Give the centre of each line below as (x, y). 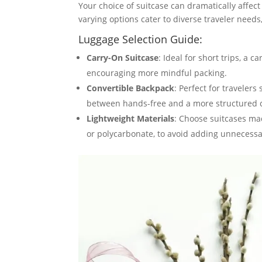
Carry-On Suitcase (123, 58)
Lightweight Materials (131, 118)
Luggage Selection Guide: (141, 39)
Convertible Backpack (131, 88)
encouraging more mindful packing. (157, 73)
